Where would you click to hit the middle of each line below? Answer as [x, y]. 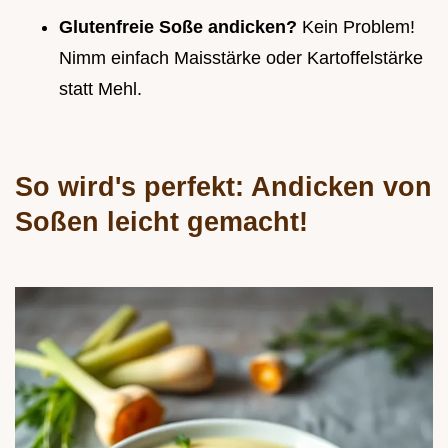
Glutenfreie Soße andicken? [180, 27]
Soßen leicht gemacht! [161, 222]
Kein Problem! [358, 27]
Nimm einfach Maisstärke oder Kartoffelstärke [241, 58]
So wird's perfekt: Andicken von [223, 187]
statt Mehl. [100, 89]
